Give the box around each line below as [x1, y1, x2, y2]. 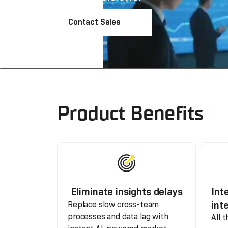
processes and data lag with [68, 212, 168, 221]
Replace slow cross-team [68, 199, 159, 209]
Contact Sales [68, 17, 121, 27]
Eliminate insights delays [70, 186, 183, 198]
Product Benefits [57, 102, 204, 125]
